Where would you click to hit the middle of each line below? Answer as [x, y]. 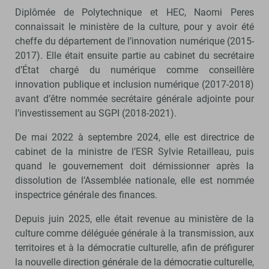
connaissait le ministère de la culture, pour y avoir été [134, 26]
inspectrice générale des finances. [86, 195]
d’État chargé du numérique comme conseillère [134, 70]
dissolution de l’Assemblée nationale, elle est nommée [134, 180]
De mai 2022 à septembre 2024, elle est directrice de [134, 137]
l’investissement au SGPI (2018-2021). [96, 113]
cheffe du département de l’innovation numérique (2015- [134, 41]
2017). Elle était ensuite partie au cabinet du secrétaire [134, 55]
